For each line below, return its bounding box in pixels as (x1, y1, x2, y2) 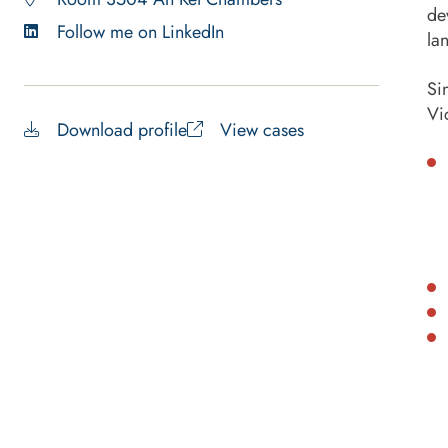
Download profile (57, 116, 187, 143)
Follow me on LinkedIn (57, 18, 224, 45)
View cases (220, 116, 304, 143)
